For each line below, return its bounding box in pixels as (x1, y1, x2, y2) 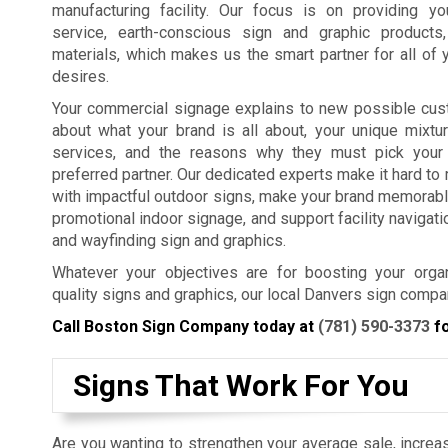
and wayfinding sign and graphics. (52, 231, 286, 250)
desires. (52, 67, 109, 86)
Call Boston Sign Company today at (52, 317, 318, 336)
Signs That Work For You (73, 368, 409, 403)
